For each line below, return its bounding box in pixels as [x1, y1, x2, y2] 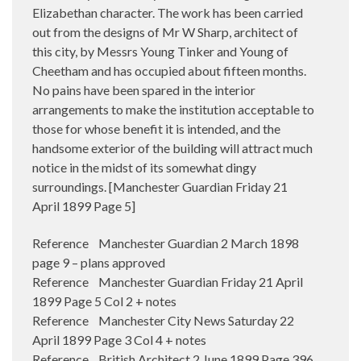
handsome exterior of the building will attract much [32, 139, 313, 156]
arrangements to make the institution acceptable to [32, 101, 314, 117]
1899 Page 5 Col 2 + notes [32, 293, 176, 309]
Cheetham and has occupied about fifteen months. [32, 62, 306, 78]
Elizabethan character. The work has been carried [32, 4, 303, 20]
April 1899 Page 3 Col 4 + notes [32, 331, 206, 347]
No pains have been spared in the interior [32, 81, 255, 98]
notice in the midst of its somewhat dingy [32, 159, 256, 175]
